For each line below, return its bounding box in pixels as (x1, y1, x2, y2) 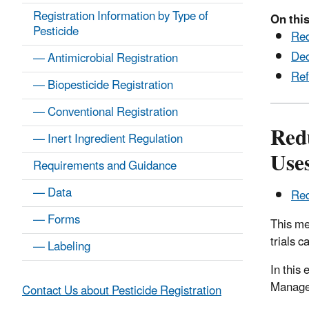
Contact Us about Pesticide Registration (22, 279, 221, 304)
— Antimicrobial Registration (33, 46, 178, 72)
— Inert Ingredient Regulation (33, 127, 183, 152)
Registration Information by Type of (33, 4, 208, 30)
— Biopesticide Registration (33, 73, 173, 99)
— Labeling (33, 235, 90, 260)
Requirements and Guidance (33, 154, 177, 179)
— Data (33, 181, 72, 206)
